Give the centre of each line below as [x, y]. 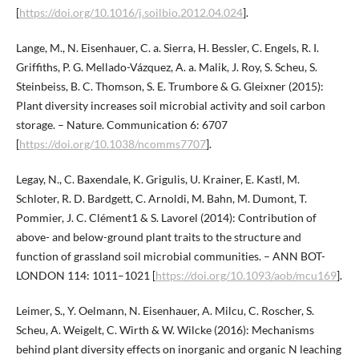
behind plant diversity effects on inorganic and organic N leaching [178, 349]
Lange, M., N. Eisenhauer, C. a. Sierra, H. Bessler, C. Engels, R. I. [167, 47]
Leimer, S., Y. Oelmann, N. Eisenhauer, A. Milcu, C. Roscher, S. [165, 310]
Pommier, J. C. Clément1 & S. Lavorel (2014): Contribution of [166, 217]
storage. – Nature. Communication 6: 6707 [121, 124]
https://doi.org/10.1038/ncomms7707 [112, 143]
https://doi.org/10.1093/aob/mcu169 [246, 275]
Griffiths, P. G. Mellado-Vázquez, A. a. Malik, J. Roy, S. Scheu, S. [166, 67]
